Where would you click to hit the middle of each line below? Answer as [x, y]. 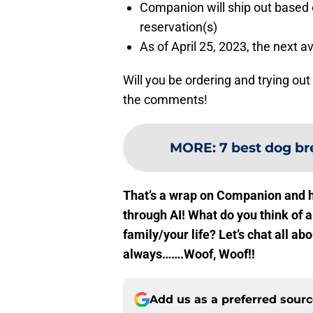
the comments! [165, 99]
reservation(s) [179, 27]
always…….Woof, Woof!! [189, 254]
